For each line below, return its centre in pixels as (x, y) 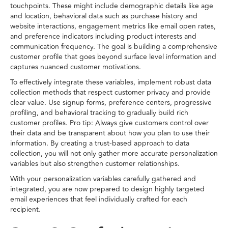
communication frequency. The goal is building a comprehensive (114, 47)
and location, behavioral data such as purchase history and (104, 16)
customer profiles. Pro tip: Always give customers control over (109, 123)
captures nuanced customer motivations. (76, 67)
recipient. (25, 210)
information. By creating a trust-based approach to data (100, 144)
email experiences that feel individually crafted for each (99, 199)
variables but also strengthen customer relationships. (95, 164)
